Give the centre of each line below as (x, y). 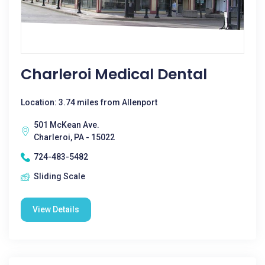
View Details (56, 209)
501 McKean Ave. (67, 125)
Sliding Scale (59, 176)
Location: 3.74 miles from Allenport (89, 102)
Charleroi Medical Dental (114, 74)
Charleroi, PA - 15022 (74, 137)
